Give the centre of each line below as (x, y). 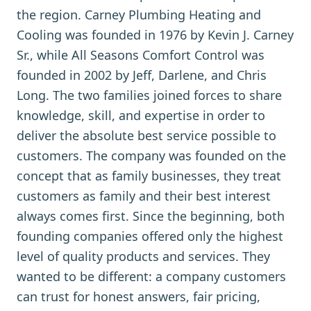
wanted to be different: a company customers (151, 276)
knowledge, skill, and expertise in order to (141, 115)
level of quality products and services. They (143, 256)
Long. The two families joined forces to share (149, 95)
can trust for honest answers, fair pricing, (138, 296)
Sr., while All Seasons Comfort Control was (141, 55)
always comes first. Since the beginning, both (151, 216)
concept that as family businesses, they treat (149, 176)
